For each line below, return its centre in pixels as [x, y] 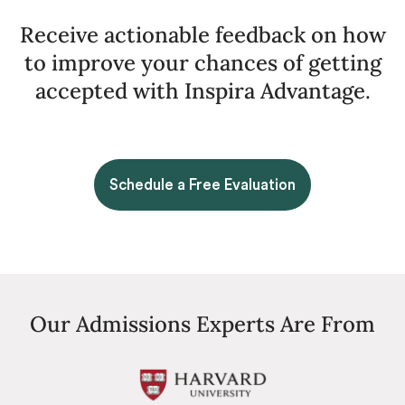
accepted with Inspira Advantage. [202, 91]
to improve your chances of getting [202, 63]
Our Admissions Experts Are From [202, 324]
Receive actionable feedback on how [202, 35]
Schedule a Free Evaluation [202, 185]
